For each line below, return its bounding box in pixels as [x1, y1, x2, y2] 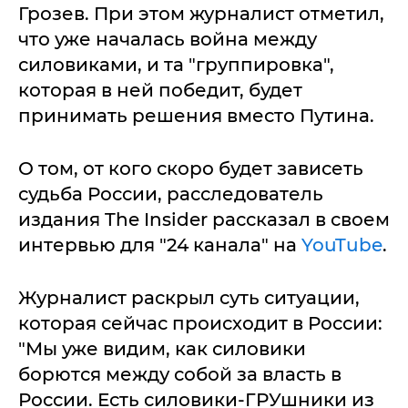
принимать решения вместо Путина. [18, 105, 374, 127]
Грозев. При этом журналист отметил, [18, 3, 384, 25]
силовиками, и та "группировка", [18, 54, 334, 76]
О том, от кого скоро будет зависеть [18, 158, 363, 179]
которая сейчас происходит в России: [18, 312, 382, 334]
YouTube [301, 234, 382, 256]
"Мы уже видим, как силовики [18, 338, 306, 360]
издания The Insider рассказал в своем [18, 209, 390, 230]
